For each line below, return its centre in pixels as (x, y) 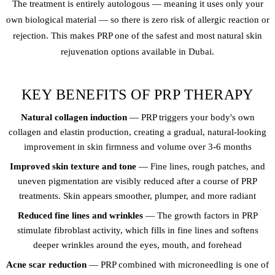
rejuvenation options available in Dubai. (137, 52)
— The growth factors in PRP (200, 215)
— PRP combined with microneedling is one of (178, 264)
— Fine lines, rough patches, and (201, 166)
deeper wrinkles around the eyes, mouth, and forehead (137, 245)
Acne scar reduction (46, 264)
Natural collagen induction (74, 117)
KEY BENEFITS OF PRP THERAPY (137, 94)
